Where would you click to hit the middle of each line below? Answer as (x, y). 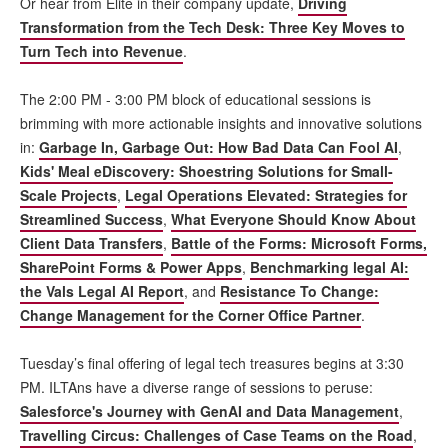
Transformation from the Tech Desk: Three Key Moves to (212, 26)
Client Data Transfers (91, 242)
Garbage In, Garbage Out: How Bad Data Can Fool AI (218, 146)
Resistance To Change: (299, 290)
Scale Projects (68, 194)
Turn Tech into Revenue (101, 50)
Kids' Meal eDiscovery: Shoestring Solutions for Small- (206, 170)
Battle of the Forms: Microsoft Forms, (299, 242)
